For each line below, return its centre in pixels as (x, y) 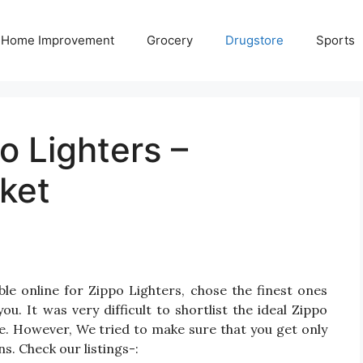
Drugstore (254, 40)
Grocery (170, 40)
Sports (335, 40)
